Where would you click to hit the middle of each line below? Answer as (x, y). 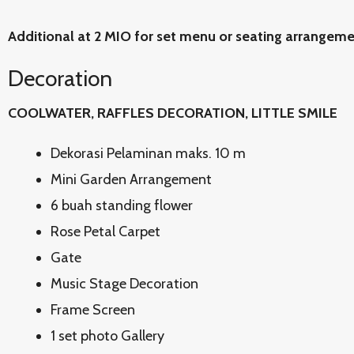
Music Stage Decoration (124, 284)
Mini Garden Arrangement (131, 179)
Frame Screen (93, 310)
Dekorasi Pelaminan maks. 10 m (148, 153)
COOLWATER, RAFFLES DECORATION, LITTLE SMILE (173, 113)
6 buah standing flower (122, 205)
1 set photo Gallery (107, 336)
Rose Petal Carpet (105, 232)
